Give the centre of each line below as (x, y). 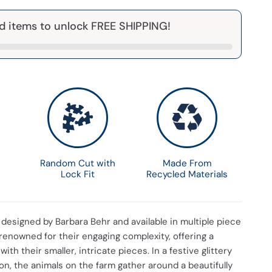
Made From (187, 163)
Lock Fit (78, 174)
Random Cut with (78, 163)
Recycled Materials (187, 174)
